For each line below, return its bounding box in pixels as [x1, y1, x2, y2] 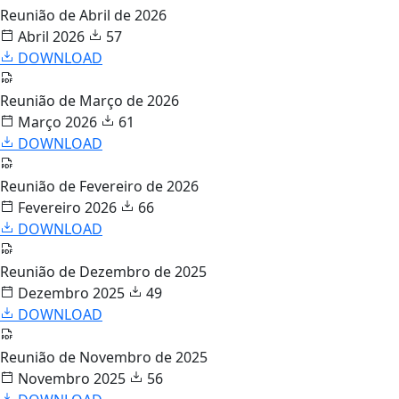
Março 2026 [14, 111, 97, 132]
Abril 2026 [14, 26, 85, 46]
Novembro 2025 [14, 368, 126, 388]
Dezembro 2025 [14, 282, 125, 303]
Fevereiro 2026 [14, 197, 117, 217]
